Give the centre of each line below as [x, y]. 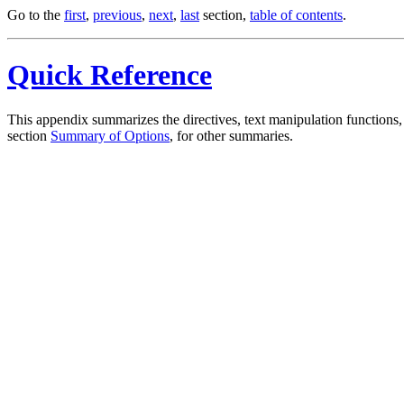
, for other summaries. [231, 135]
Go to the [36, 15]
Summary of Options [110, 135]
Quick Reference [110, 75]
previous [117, 15]
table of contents [296, 15]
